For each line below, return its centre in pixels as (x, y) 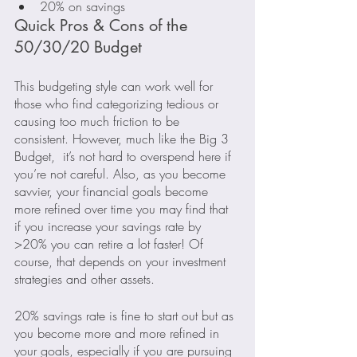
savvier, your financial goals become (113, 191)
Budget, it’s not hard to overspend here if (125, 156)
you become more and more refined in (119, 333)
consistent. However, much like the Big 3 (124, 138)
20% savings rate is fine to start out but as (126, 315)
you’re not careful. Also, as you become (122, 173)
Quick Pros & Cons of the (103, 25)
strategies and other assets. (84, 279)
